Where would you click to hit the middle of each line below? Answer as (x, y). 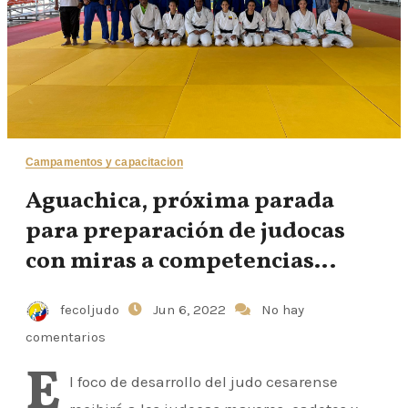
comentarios (66, 337)
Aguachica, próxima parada (180, 201)
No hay (283, 310)
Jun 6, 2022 (191, 310)
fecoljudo (90, 310)
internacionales (115, 291)
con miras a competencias (170, 261)
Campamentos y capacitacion (104, 162)
